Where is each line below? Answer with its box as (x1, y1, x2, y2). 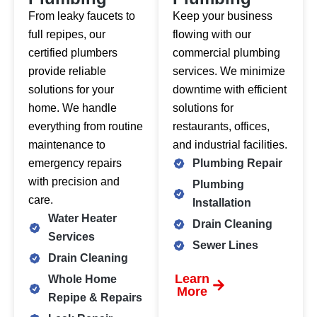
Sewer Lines (192, 239, 258, 252)
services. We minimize (173, 65, 285, 78)
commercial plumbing (173, 47, 280, 59)
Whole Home (47, 273, 117, 286)
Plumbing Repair (192, 157, 282, 170)
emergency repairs (28, 157, 122, 170)
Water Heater (47, 212, 117, 225)
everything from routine (28, 120, 143, 133)
